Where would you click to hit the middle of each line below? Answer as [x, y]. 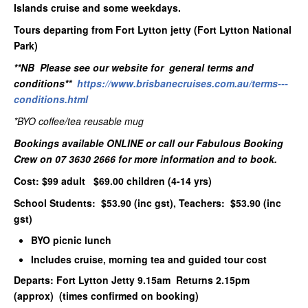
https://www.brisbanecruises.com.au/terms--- [183, 83]
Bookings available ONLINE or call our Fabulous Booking [148, 143]
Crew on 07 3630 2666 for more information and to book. [145, 159]
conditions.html [51, 99]
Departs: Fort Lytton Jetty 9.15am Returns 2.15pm [132, 280]
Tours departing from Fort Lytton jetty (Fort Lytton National [153, 30]
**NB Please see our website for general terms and [134, 67]
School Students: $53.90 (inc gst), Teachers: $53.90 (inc [147, 203]
